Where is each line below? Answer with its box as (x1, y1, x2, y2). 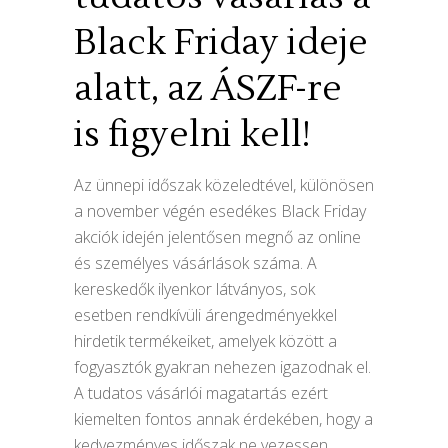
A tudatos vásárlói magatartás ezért (74, 382, 328, 405)
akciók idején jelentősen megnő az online (74, 226, 361, 249)
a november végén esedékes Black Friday (74, 200, 366, 223)
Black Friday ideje (74, 21, 368, 66)
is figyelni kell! (74, 113, 310, 158)
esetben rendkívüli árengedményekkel (74, 304, 337, 327)
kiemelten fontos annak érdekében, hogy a (74, 408, 373, 431)
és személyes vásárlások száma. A (74, 252, 317, 275)
